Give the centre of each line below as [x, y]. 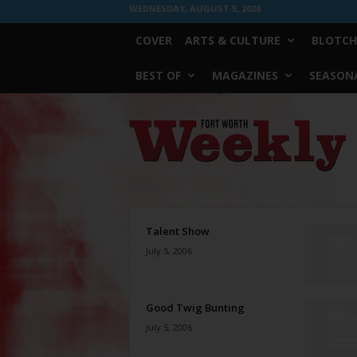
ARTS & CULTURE [232, 40]
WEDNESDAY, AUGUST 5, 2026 [194, 8]
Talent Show [177, 231]
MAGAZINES [245, 75]
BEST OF [158, 75]
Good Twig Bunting [195, 308]
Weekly [144, 125]
